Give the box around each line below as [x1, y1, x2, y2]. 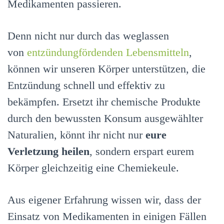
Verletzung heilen [7, 145, 89, 157]
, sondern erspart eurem [89, 145, 194, 157]
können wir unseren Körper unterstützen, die [7, 62, 205, 75]
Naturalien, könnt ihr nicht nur [7, 128, 145, 141]
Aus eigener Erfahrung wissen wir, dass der [7, 193, 201, 206]
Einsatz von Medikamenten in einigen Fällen [7, 210, 206, 223]
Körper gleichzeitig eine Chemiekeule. [7, 161, 179, 174]
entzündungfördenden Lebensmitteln [27, 46, 189, 58]
